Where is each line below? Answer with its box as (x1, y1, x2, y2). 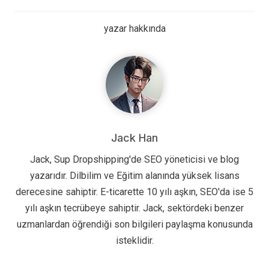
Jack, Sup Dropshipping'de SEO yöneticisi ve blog (30, 154, 239, 166)
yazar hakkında (103, 23, 166, 35)
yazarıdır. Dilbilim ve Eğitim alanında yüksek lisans (29, 170, 240, 182)
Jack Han (111, 131, 158, 145)
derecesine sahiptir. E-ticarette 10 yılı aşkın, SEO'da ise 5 (16, 186, 253, 198)
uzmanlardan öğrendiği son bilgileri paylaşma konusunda (16, 219, 253, 231)
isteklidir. (115, 235, 154, 247)
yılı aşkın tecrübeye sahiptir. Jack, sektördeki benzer (25, 202, 244, 214)
